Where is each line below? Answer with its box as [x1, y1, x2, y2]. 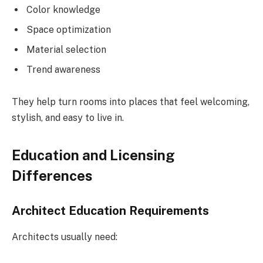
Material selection [26, 43, 106, 55]
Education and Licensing [12, 146, 175, 163]
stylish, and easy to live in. [12, 112, 124, 124]
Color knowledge [26, 4, 100, 15]
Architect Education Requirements [12, 204, 209, 218]
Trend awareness [26, 63, 100, 75]
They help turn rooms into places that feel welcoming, [12, 96, 249, 108]
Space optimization [26, 23, 111, 35]
